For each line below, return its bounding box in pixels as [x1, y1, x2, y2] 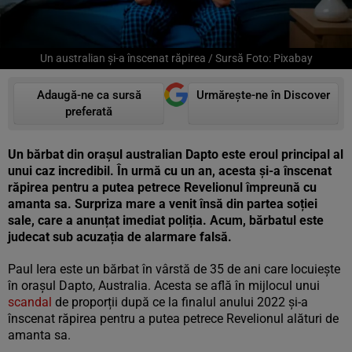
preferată [65, 104, 112, 119]
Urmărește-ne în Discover [196, 88, 330, 102]
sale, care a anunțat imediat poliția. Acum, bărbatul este [8, 213, 324, 228]
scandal [8, 295, 52, 310]
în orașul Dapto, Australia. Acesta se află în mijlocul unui [8, 278, 320, 293]
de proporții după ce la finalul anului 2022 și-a [52, 295, 308, 310]
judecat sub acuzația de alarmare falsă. [8, 229, 235, 244]
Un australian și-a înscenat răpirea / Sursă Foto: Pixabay [39, 52, 313, 64]
